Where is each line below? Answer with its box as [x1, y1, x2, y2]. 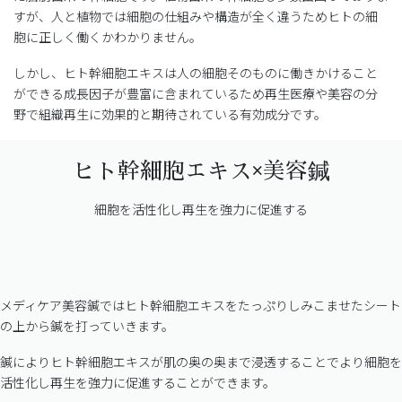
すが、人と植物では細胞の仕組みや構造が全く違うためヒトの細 [13, 7, 378, 26]
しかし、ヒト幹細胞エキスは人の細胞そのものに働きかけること [13, 63, 378, 82]
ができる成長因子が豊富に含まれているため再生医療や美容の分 [13, 83, 378, 102]
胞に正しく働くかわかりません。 [13, 28, 202, 47]
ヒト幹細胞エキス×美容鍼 [72, 160, 330, 182]
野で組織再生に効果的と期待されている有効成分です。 [13, 104, 327, 123]
